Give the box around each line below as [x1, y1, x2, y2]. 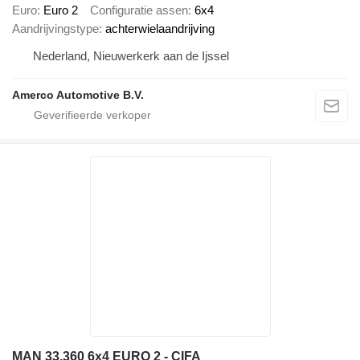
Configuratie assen [90, 3, 188, 18]
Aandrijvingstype [12, 22, 99, 36]
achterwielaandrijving [105, 22, 215, 36]
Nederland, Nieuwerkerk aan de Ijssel [33, 49, 229, 63]
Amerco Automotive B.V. [12, 88, 144, 102]
